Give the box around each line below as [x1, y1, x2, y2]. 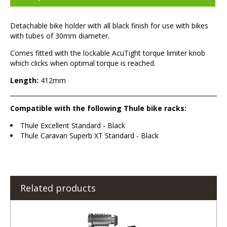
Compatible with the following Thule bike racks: [10, 103, 186, 113]
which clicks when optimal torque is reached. [10, 58, 156, 68]
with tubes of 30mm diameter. [10, 31, 109, 41]
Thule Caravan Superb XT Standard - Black [20, 131, 159, 141]
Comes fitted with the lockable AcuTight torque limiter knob [10, 48, 205, 58]
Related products [20, 182, 96, 195]
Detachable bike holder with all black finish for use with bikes [10, 21, 208, 31]
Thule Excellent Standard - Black [20, 121, 125, 131]
